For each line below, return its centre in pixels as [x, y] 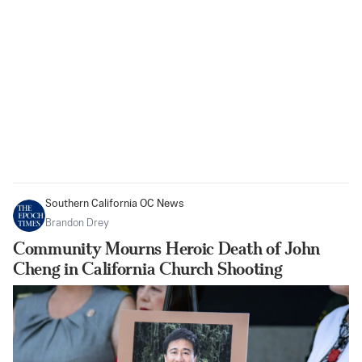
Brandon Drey [77, 224]
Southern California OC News [115, 204]
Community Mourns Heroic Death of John [166, 249]
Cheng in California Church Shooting [148, 269]
